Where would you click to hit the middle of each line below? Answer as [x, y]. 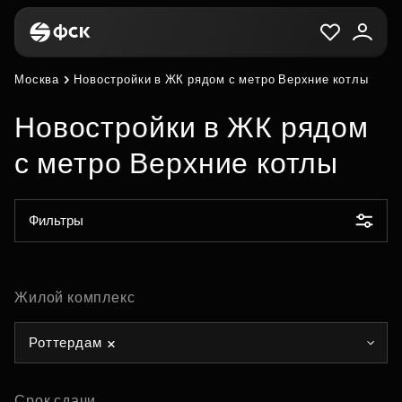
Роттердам [66, 342]
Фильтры [56, 220]
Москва [37, 79]
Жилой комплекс [75, 297]
